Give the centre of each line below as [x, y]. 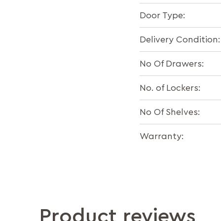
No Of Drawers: [172, 64]
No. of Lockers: [170, 88]
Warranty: [162, 136]
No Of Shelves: [170, 112]
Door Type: [163, 15]
